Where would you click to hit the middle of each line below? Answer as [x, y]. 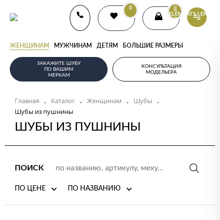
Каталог [63, 101]
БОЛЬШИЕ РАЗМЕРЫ [153, 45]
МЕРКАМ [59, 75]
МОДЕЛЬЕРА [161, 72]
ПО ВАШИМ [59, 69]
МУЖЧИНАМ [73, 45]
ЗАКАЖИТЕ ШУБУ [59, 63]
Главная [27, 101]
